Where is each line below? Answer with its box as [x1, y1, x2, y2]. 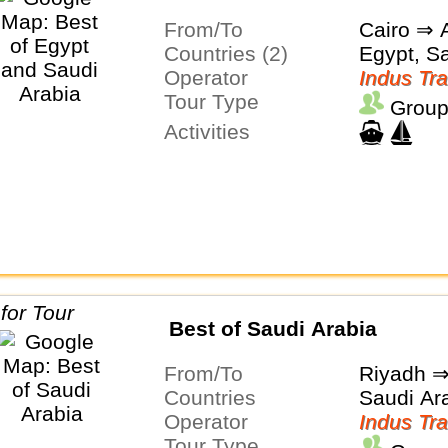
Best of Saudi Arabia [168, 316, 377, 340]
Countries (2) [178, 42, 288, 66]
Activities [177, 120, 250, 144]
